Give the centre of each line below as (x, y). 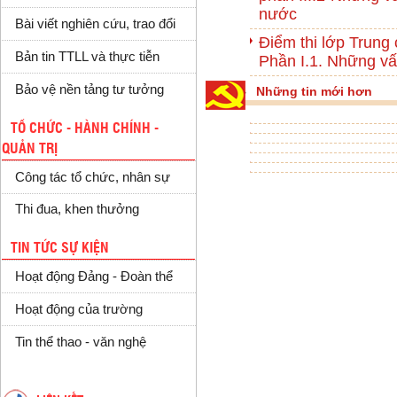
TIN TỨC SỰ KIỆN (60, 249)
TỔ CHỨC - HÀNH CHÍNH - (85, 128)
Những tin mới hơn (314, 91)
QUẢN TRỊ (30, 148)
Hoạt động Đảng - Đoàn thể (93, 277)
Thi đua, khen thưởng (77, 210)
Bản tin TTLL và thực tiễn (87, 56)
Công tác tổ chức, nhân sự (92, 177)
